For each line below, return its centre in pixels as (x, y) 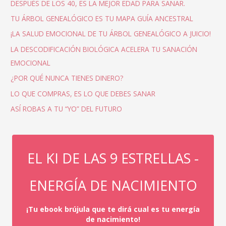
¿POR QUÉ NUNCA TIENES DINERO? (67, 78)
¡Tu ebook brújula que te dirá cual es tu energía (113, 209)
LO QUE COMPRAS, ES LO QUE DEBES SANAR (83, 93)
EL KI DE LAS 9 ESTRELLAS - (113, 158)
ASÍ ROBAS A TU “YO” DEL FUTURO (67, 109)
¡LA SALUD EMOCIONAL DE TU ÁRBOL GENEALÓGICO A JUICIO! (111, 34)
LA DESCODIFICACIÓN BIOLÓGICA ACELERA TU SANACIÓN (104, 49)
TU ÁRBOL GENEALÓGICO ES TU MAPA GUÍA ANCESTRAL (102, 18)
